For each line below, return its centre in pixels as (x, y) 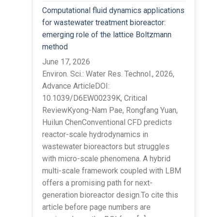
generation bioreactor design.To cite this (110, 195)
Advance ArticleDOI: (76, 86)
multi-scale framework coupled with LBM (111, 170)
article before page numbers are (96, 207)
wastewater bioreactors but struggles (106, 146)
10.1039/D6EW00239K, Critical (94, 98)
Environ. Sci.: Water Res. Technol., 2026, (108, 74)
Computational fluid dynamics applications (113, 10)
